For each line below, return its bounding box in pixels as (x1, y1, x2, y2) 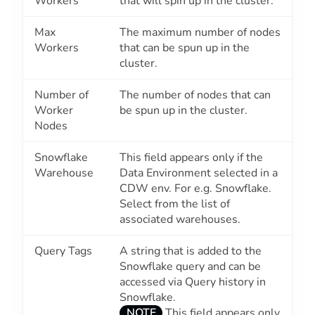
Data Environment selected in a (120, 165, 278, 181)
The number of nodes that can (120, 87, 271, 103)
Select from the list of (120, 196, 230, 212)
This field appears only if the (120, 150, 263, 166)
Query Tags (34, 243, 92, 259)
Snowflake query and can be (120, 259, 261, 275)
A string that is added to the (120, 243, 262, 259)
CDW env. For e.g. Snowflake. (120, 181, 271, 197)
